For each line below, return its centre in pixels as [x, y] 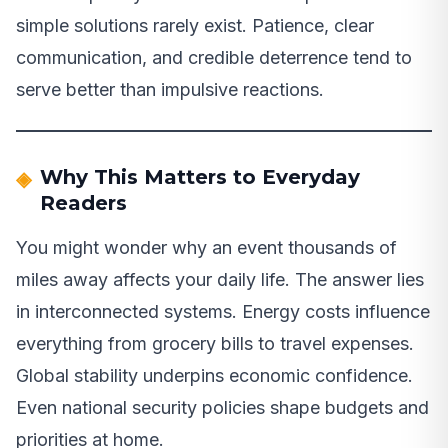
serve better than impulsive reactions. [170, 89]
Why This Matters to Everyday [200, 176]
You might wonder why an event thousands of [206, 247]
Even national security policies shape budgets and [222, 407]
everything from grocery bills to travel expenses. [215, 343]
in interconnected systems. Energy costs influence [223, 311]
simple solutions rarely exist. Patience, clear [195, 25]
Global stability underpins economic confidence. [214, 375]
